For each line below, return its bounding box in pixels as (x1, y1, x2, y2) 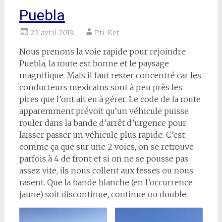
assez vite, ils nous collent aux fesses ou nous (19, 166, 193, 175)
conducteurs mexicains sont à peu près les (19, 82, 182, 92)
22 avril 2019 (30, 28, 74, 37)
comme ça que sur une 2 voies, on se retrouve (19, 142, 194, 152)
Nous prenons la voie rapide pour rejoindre (19, 47, 186, 56)
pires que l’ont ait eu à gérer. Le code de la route (19, 94, 201, 104)
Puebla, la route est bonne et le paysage (19, 58, 169, 68)
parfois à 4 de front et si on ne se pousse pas (19, 154, 188, 164)
